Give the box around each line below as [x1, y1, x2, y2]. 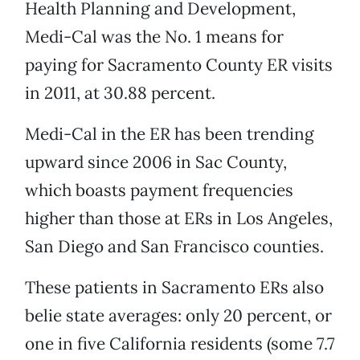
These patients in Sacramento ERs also [25, 276, 324, 299]
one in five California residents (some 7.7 [25, 333, 335, 355]
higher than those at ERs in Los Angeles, [25, 207, 333, 230]
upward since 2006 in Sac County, [25, 151, 287, 174]
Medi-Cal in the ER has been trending [25, 123, 314, 145]
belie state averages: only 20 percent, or [25, 305, 332, 327]
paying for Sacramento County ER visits [25, 54, 333, 76]
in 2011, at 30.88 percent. [25, 82, 215, 104]
